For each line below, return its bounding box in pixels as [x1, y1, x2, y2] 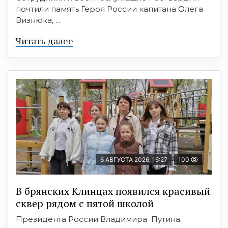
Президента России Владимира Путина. [16, 214, 182, 224]
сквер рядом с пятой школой [16, 196, 154, 210]
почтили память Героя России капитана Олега [16, 4, 203, 14]
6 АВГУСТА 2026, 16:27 [100, 156, 167, 163]
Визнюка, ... [16, 15, 60, 25]
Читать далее [16, 35, 73, 47]
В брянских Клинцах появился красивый [16, 184, 210, 198]
